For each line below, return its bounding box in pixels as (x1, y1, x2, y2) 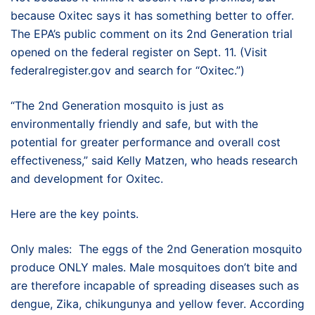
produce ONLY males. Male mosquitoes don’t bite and (11, 260, 297, 274)
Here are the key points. (11, 207, 139, 221)
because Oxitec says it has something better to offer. (11, 8, 294, 22)
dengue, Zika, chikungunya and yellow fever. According (11, 297, 304, 311)
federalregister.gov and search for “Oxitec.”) (11, 63, 245, 77)
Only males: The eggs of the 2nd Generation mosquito (11, 242, 302, 256)
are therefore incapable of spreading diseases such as (11, 278, 299, 292)
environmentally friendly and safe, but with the (11, 117, 258, 131)
